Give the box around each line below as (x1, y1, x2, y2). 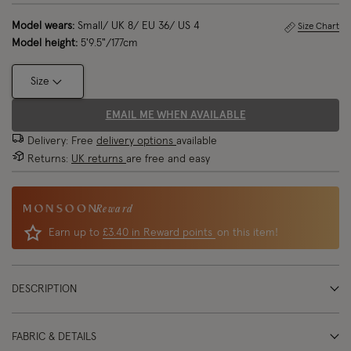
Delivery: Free (27, 136, 96, 147)
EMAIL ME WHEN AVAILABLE (105, 110, 246, 121)
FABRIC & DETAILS (12, 331, 96, 342)
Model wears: (12, 20, 74, 31)
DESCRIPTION (12, 284, 77, 295)
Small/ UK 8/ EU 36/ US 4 (74, 20, 200, 31)
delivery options (96, 136, 176, 147)
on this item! (217, 227, 278, 238)
